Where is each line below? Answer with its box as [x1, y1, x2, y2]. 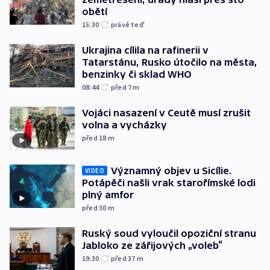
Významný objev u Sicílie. [111, 165, 231, 177]
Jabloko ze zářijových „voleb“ [82, 240, 222, 251]
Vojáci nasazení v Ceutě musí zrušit [82, 107, 251, 119]
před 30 [82, 203, 108, 213]
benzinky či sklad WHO [82, 69, 192, 80]
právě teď [111, 20, 144, 30]
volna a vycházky [82, 119, 167, 131]
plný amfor [82, 189, 134, 201]
